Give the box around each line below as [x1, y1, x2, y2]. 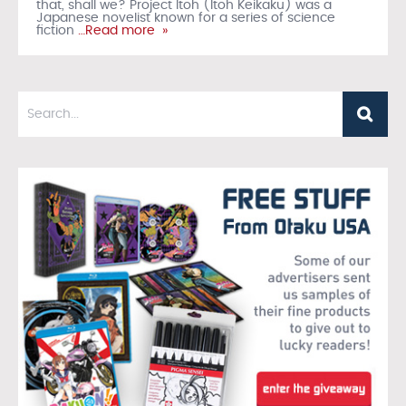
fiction [36, 24, 74, 37]
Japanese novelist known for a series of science [36, 11, 335, 24]
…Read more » [74, 24, 168, 37]
